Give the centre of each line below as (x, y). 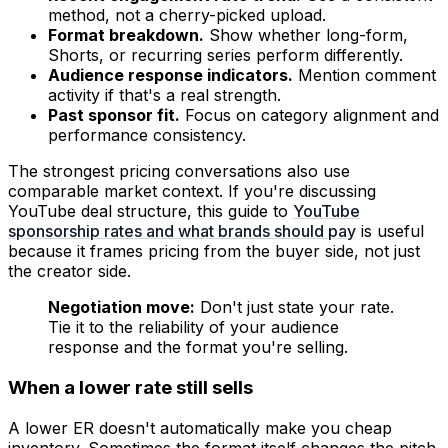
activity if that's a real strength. (164, 95)
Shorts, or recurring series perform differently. (225, 55)
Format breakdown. (126, 35)
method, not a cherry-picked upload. (187, 15)
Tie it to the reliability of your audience (193, 327)
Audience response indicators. (170, 75)
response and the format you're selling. (198, 347)
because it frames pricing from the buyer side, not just (214, 251)
